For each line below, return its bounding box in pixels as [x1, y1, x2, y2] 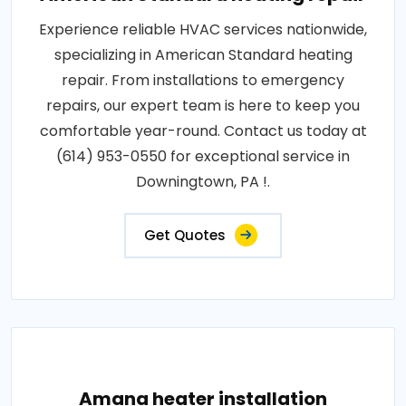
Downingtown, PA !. [136, 171, 270, 192]
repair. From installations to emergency [62, 70, 344, 91]
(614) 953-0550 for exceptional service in [56, 146, 350, 167]
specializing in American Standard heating [53, 44, 353, 65]
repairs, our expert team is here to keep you [46, 95, 360, 116]
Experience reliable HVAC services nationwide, [39, 19, 367, 40]
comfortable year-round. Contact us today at [39, 121, 367, 141]
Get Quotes [144, 226, 226, 245]
